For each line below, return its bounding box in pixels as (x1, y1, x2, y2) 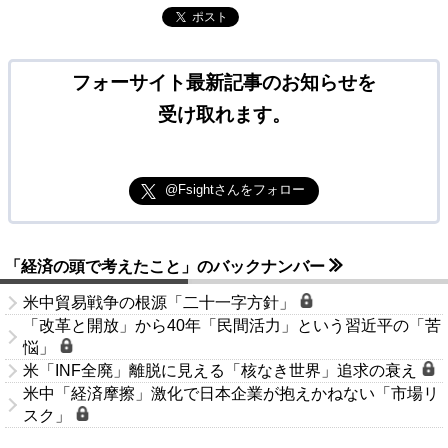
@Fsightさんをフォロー (164, 182, 305, 198)
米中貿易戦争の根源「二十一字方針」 (23, 294, 299, 312)
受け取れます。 (157, 104, 291, 126)
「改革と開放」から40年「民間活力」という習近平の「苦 (23, 317, 441, 335)
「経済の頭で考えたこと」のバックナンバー (5, 258, 329, 276)
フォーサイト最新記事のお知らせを (72, 72, 376, 94)
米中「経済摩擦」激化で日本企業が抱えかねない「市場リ (23, 385, 439, 403)
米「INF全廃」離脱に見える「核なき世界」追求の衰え (23, 362, 421, 380)
